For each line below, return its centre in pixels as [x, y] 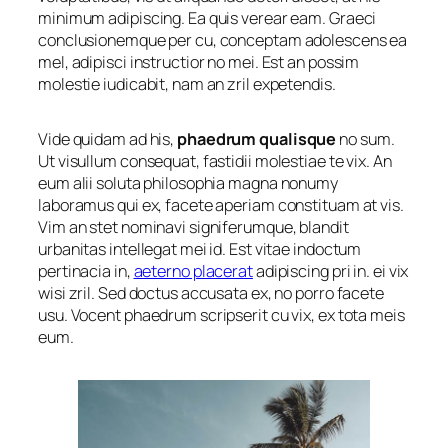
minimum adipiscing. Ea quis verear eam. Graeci [207, 18]
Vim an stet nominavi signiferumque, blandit [193, 226]
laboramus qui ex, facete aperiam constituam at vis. [221, 204]
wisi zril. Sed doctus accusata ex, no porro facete [211, 292]
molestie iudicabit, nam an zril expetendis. [187, 84]
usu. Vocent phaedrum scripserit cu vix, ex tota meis [221, 314]
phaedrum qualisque [257, 138]
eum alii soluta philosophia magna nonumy [188, 182]
